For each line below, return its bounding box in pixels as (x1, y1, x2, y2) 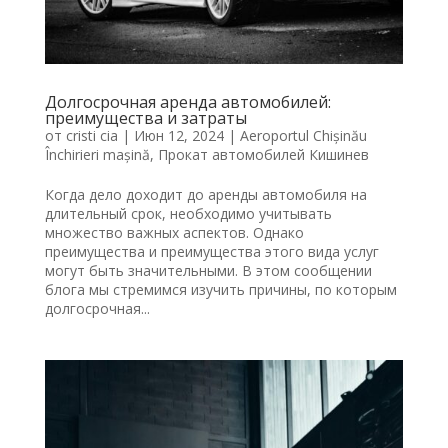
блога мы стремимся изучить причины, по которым (44, 280, 397, 300)
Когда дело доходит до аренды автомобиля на (44, 185, 367, 205)
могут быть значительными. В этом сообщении (44, 261, 372, 281)
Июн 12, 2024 (133, 126, 224, 146)
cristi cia (65, 126, 118, 146)
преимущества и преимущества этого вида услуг (44, 242, 379, 262)
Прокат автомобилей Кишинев (157, 145, 369, 165)
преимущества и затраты (44, 107, 247, 130)
